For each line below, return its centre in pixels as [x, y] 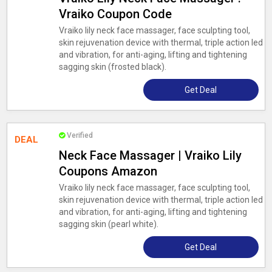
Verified [80, 135]
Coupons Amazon [108, 171]
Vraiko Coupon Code [115, 14]
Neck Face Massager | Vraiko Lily [150, 155]
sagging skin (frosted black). [112, 67]
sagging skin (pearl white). [108, 224]
